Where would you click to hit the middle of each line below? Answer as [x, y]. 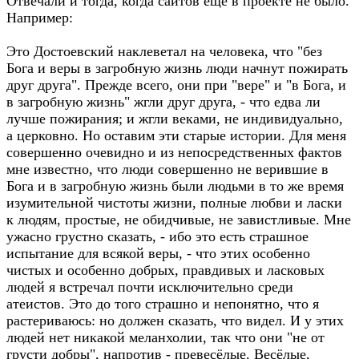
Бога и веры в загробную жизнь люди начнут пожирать [177, 68]
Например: [40, 18]
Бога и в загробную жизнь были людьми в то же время [175, 186]
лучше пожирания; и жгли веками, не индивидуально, [175, 119]
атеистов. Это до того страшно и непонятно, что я [163, 304]
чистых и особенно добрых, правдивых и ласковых [165, 270]
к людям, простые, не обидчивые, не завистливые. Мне [179, 220]
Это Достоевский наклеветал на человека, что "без [164, 51]
